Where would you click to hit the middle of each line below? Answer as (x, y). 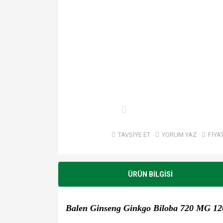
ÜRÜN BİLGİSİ (150, 174)
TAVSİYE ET (134, 135)
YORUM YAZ (179, 135)
